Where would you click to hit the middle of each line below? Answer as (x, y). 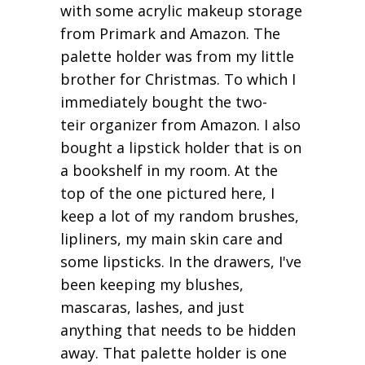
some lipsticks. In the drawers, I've (181, 262)
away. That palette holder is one (174, 353)
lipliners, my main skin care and (172, 239)
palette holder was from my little (177, 57)
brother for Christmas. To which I (178, 79)
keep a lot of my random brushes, (180, 216)
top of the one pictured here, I (167, 193)
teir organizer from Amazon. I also (180, 125)
